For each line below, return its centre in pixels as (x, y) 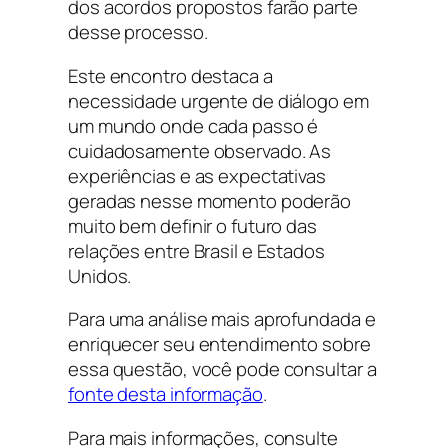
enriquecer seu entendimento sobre (219, 344)
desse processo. (138, 32)
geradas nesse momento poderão (210, 200)
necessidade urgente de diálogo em (218, 100)
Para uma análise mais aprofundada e (222, 319)
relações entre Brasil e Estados (196, 250)
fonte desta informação (165, 394)
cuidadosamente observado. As (200, 150)
